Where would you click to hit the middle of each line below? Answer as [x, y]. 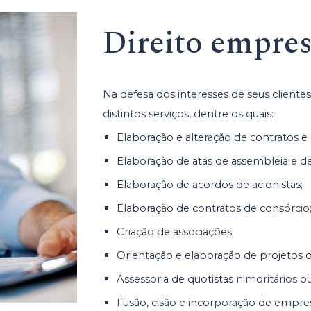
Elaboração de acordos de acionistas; [210, 185]
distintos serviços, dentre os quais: [188, 114]
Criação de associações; [176, 232]
